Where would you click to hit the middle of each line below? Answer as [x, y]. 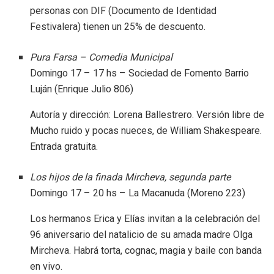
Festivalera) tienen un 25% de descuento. [118, 26]
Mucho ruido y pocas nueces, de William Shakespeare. [146, 130]
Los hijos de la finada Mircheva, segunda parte [131, 177]
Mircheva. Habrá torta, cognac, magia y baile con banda [146, 250]
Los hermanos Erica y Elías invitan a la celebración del [145, 218]
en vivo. [46, 266]
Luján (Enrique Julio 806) [82, 89]
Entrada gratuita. [64, 146]
